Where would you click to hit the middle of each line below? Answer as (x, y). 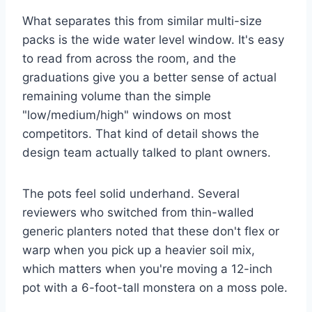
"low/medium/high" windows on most (127, 115)
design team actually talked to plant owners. (147, 153)
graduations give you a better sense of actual (149, 78)
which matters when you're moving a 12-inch (147, 269)
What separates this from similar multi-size (142, 21)
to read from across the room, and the (129, 59)
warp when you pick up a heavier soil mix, (139, 250)
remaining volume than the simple (117, 96)
